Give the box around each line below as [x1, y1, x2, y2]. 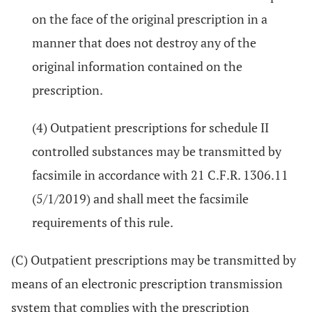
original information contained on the [32, 58, 242, 75]
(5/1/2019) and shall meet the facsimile [32, 190, 249, 207]
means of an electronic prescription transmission [11, 275, 283, 292]
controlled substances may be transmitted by [32, 143, 281, 159]
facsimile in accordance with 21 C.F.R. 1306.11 [32, 166, 288, 183]
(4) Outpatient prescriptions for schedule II [32, 119, 269, 136]
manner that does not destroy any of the [32, 34, 256, 51]
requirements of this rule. [32, 214, 173, 231]
